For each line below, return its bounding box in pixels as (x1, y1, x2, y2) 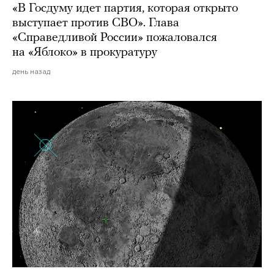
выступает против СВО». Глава (12, 17, 179, 30)
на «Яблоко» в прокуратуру (12, 46, 157, 59)
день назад (12, 67, 50, 76)
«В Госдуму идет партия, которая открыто (12, 2, 238, 15)
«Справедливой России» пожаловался (12, 32, 217, 45)
